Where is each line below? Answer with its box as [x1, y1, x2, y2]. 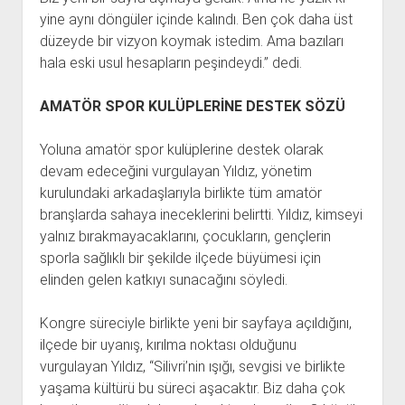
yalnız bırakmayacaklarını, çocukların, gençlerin [39, 228, 331, 246]
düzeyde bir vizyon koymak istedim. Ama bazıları [39, 33, 344, 51]
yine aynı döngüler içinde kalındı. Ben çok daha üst [39, 11, 353, 29]
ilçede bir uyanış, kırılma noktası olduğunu [39, 336, 297, 354]
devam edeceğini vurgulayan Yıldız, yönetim [39, 163, 312, 181]
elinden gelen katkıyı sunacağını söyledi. [39, 271, 287, 289]
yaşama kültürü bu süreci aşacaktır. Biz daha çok [39, 380, 345, 398]
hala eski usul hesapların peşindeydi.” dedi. [39, 54, 302, 72]
